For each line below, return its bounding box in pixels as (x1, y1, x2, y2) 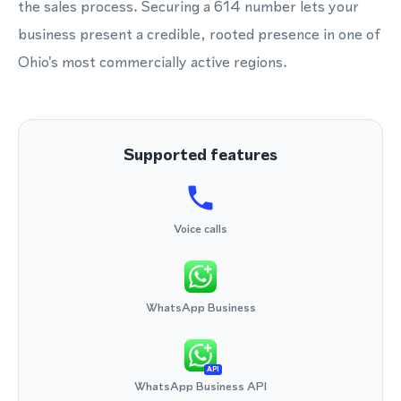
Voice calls (174, 221, 227, 236)
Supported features (124, 143, 277, 166)
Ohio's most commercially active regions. (18, 51, 287, 73)
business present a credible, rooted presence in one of (18, 23, 381, 45)
